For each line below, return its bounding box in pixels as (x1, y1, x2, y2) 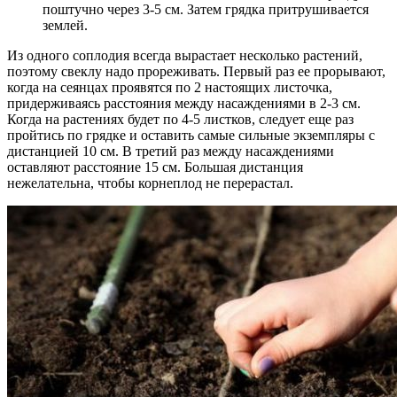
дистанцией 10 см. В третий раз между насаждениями (7, 143, 334, 159)
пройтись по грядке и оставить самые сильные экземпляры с (7, 127, 375, 143)
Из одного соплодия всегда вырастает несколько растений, (7, 47, 362, 63)
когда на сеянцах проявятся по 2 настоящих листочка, (7, 79, 332, 95)
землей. (43, 17, 88, 33)
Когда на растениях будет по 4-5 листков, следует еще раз (7, 111, 354, 127)
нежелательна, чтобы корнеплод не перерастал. (7, 175, 293, 191)
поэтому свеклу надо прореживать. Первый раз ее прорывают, (7, 63, 385, 79)
